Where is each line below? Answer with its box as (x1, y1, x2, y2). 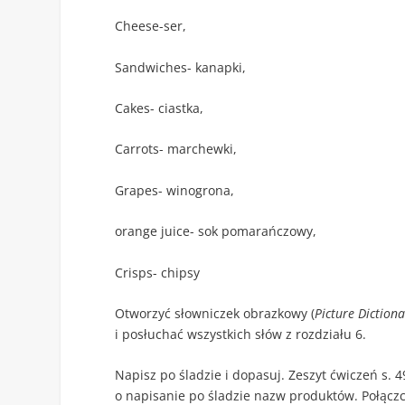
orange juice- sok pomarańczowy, (115, 222, 317, 240)
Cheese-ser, (115, 17, 187, 35)
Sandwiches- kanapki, (115, 58, 247, 76)
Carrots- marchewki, (115, 140, 238, 158)
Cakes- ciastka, (115, 99, 204, 118)
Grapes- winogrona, (115, 181, 235, 199)
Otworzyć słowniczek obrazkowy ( (115, 305, 316, 323)
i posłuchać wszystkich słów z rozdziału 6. (115, 325, 367, 344)
